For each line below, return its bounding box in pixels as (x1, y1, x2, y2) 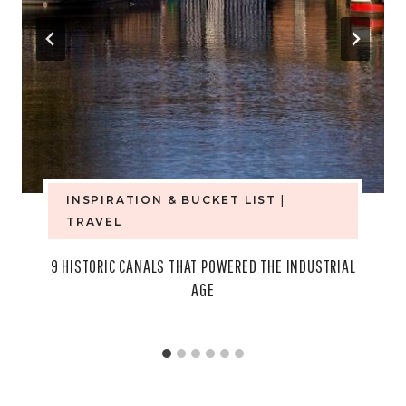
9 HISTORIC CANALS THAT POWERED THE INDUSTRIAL (50, 255, 356, 276)
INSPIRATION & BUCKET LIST (66, 192, 276, 207)
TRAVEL (66, 214, 122, 228)
